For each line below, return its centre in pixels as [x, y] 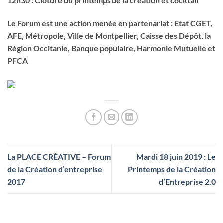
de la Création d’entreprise [55, 169]
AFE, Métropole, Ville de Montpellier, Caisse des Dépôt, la [109, 35]
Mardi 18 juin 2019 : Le [176, 156]
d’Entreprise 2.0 [187, 181]
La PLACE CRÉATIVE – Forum [59, 156]
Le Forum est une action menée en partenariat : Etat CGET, [110, 23]
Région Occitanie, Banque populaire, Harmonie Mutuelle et [111, 48]
